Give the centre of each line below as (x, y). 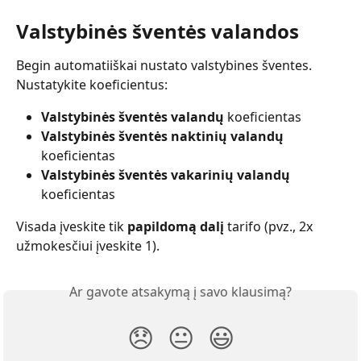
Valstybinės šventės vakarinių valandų (166, 175)
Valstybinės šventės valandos (160, 31)
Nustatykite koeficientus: (92, 84)
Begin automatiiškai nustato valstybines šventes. (166, 65)
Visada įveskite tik (72, 227)
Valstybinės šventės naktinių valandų (162, 137)
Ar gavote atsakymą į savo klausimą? (180, 292)
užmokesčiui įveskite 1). (88, 246)
